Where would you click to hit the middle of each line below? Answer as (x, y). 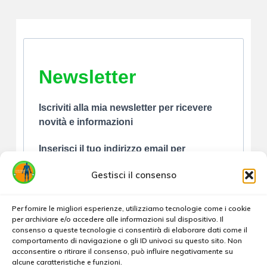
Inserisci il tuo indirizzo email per (112, 148)
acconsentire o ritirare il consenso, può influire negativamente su (122, 251)
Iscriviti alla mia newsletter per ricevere (125, 107)
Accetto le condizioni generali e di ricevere (139, 246)
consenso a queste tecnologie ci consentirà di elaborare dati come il (130, 230)
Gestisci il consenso (133, 175)
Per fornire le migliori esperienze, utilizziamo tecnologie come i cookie (131, 208)
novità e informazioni (86, 122)
